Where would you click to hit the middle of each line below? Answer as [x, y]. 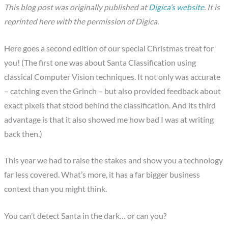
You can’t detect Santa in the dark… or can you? [85, 216]
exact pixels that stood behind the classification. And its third [110, 105]
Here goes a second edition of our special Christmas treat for [109, 48]
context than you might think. [56, 189]
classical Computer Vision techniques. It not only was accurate [112, 77]
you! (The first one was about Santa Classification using [100, 62]
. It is [212, 7]
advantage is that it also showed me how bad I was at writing [109, 119]
